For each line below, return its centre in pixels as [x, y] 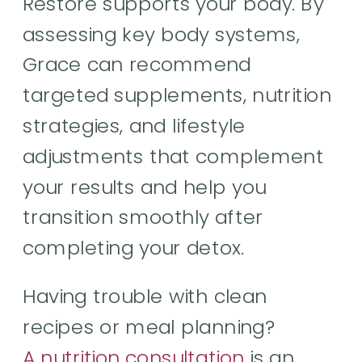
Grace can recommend [137, 64]
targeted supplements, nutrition [177, 95]
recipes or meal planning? [149, 327]
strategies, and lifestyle [134, 126]
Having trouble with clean [145, 296]
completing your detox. [134, 248]
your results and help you [145, 187]
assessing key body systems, [162, 34]
